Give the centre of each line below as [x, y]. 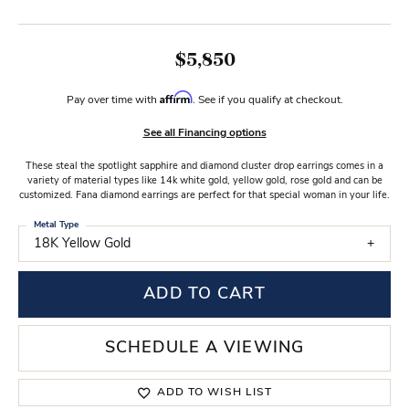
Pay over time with [113, 100]
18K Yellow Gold [82, 244]
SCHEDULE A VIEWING [204, 348]
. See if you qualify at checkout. [267, 100]
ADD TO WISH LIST [215, 393]
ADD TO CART [204, 294]
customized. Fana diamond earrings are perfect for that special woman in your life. [204, 196]
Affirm [176, 97]
